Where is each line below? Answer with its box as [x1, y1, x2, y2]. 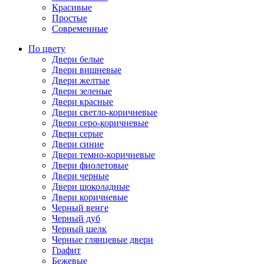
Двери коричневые [52, 192, 128, 203]
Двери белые [52, 54, 104, 65]
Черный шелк [52, 224, 107, 235]
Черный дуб [52, 213, 100, 224]
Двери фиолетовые [52, 160, 128, 171]
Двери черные [52, 171, 109, 181]
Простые [52, 13, 87, 24]
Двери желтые [52, 75, 110, 86]
